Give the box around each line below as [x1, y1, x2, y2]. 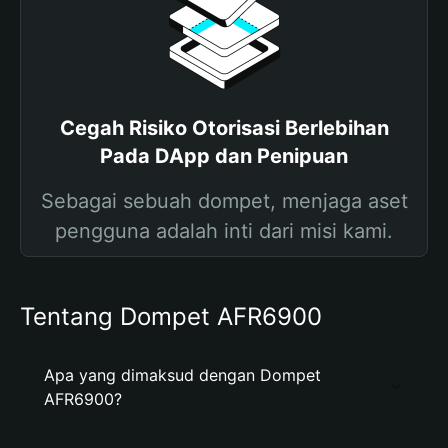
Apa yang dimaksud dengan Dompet [44, 365, 321, 385]
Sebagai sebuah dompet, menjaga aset [40, 189, 408, 213]
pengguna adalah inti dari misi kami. [55, 219, 393, 243]
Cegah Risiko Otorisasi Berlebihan [59, 116, 389, 140]
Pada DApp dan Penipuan [100, 144, 348, 168]
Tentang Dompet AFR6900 [20, 302, 322, 331]
